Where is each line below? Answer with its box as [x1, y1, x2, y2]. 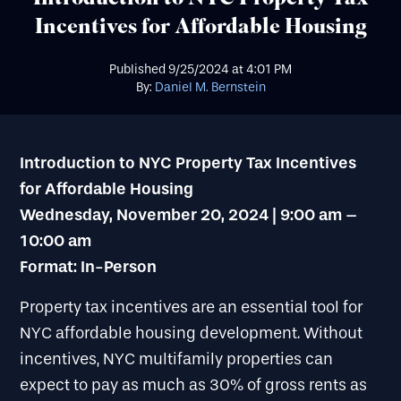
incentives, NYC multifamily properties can [20, 350, 334, 370]
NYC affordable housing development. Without [20, 324, 363, 344]
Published [109, 62, 168, 78]
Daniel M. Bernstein [154, 80, 266, 96]
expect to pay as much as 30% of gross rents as [20, 376, 368, 396]
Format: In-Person [20, 257, 158, 277]
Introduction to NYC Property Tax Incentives [20, 153, 357, 174]
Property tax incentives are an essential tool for [20, 298, 363, 318]
